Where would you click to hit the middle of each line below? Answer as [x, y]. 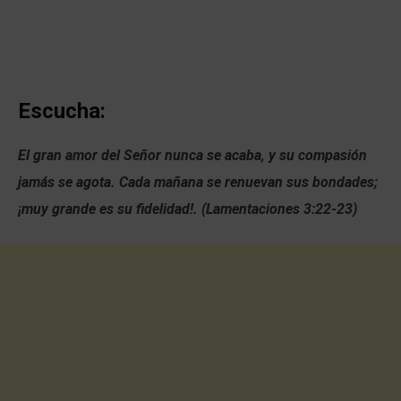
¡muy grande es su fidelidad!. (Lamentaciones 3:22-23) [188, 209]
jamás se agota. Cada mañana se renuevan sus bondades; [198, 182]
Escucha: [62, 111]
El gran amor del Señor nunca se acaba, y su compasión [192, 155]
